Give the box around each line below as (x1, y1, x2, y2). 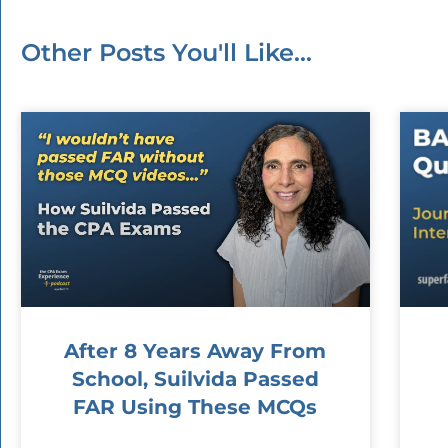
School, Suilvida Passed (71, 367, 319, 392)
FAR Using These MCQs (73, 395, 318, 420)
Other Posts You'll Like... (21, 37, 312, 67)
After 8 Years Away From (64, 339, 327, 364)
